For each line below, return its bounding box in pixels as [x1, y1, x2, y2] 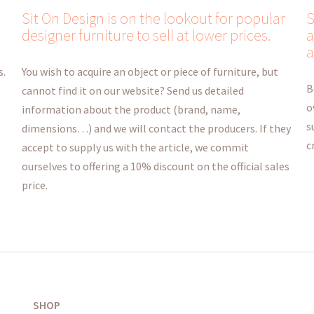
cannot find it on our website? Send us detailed [21, 83, 244, 97]
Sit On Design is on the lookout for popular [21, 8, 285, 28]
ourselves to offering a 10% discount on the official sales [21, 158, 289, 173]
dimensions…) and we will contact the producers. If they [21, 121, 291, 135]
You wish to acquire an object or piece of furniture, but [21, 64, 278, 78]
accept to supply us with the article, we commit [21, 139, 249, 154]
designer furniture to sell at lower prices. [21, 25, 271, 45]
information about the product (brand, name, [21, 102, 240, 116]
